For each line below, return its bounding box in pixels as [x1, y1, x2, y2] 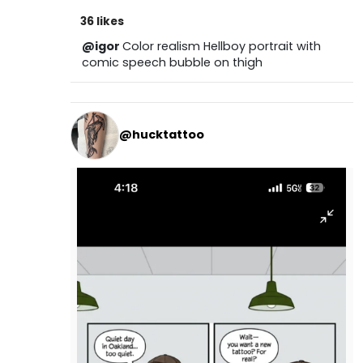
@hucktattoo [118, 126, 204, 143]
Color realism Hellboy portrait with [122, 37, 321, 54]
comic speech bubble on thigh [81, 53, 263, 70]
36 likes [79, 13, 124, 29]
